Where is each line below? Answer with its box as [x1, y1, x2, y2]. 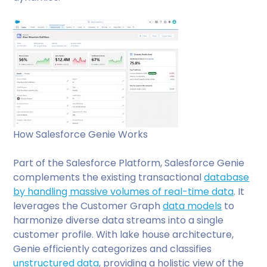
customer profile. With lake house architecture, [13, 227, 234, 241]
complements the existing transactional [13, 170, 204, 184]
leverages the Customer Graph [13, 198, 163, 213]
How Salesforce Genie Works [13, 127, 148, 141]
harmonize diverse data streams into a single [13, 213, 224, 227]
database [204, 170, 250, 184]
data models [163, 198, 222, 213]
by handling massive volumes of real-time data [13, 184, 234, 198]
